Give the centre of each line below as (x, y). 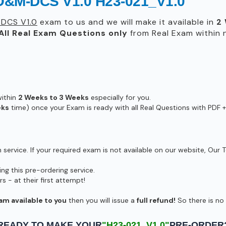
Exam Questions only (80, 33)
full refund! (156, 200)
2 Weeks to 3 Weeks (53, 97)
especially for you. (120, 97)
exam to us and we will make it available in (127, 22)
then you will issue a (102, 200)
